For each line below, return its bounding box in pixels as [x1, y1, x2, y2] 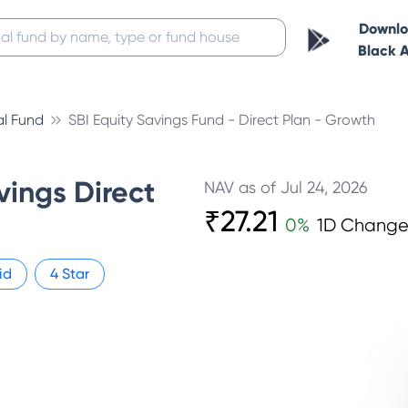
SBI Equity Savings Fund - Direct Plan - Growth [68, 111, 375, 128]
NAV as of [204, 178, 280, 197]
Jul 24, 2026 [280, 178, 368, 197]
